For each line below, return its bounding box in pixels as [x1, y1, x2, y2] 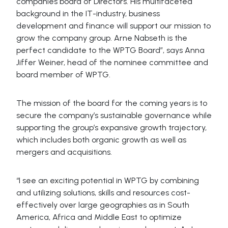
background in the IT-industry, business [16, 9, 160, 19]
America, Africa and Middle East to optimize [16, 212, 182, 222]
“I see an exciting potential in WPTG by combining [16, 176, 199, 186]
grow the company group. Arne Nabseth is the [16, 33, 187, 43]
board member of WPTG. [16, 70, 110, 80]
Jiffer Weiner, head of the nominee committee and [16, 58, 208, 68]
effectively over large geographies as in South [16, 200, 189, 210]
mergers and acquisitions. [16, 147, 112, 157]
